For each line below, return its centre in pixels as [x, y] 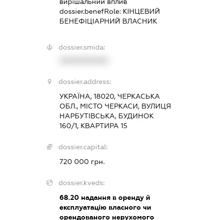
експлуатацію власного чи [106, 207]
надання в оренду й [115, 198]
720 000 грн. [82, 162]
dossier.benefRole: [91, 12]
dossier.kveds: [82, 183]
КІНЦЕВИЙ [142, 12]
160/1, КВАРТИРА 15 [94, 126]
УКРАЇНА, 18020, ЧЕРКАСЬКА [110, 96]
